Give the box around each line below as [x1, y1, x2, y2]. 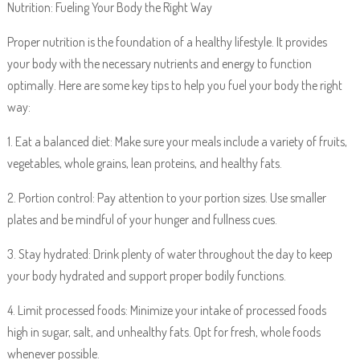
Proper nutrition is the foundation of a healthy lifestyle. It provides [6, 34, 327, 50]
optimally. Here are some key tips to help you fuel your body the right [6, 77, 342, 93]
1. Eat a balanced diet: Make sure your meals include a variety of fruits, [6, 133, 347, 149]
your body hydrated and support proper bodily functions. [6, 268, 286, 284]
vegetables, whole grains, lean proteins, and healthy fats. [6, 155, 282, 171]
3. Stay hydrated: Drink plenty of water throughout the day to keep [6, 246, 333, 262]
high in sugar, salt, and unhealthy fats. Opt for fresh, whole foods [6, 324, 321, 340]
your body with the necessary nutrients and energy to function [6, 55, 312, 72]
